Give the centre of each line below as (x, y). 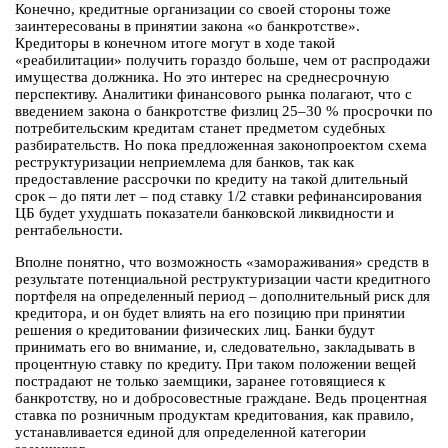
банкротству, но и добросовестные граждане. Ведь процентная (221, 398)
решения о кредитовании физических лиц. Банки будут (195, 330)
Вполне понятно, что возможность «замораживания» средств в (222, 262)
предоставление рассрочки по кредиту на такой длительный (211, 179)
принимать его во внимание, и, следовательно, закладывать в (215, 347)
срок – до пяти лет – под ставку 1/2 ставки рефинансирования (218, 196)
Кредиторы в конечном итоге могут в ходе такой (175, 43)
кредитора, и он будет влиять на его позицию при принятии (210, 313)
